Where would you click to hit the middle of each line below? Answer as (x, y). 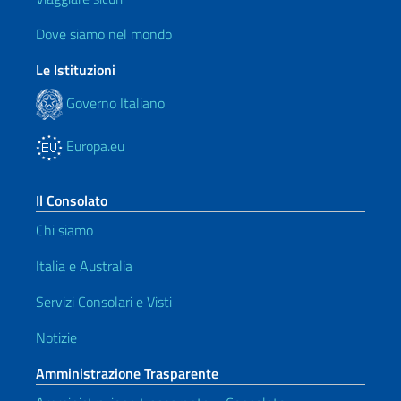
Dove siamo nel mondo (104, 34)
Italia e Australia (84, 266)
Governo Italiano (114, 102)
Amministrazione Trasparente (127, 373)
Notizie (56, 337)
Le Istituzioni (76, 70)
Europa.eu (94, 146)
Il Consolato (72, 200)
